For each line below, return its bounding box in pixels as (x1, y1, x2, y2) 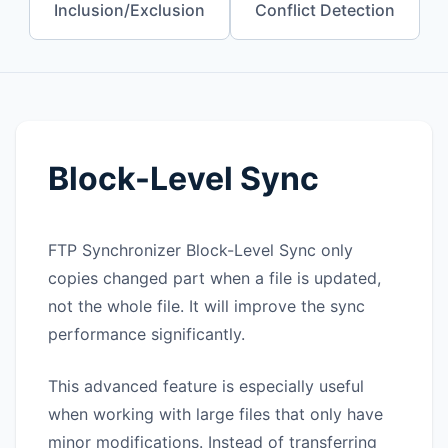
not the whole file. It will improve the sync (48, 296, 365, 316)
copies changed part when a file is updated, (48, 268, 381, 288)
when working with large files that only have (48, 404, 383, 424)
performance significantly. (48, 324, 245, 344)
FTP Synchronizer (48, 240, 186, 260)
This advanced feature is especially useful (48, 376, 364, 396)
